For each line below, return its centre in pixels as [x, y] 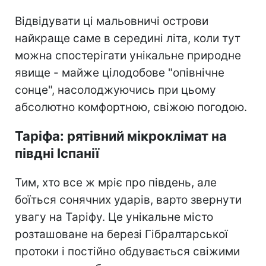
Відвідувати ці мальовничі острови [112, 21]
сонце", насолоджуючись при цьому [115, 90]
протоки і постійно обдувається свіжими [127, 251]
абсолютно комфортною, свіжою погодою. [131, 107]
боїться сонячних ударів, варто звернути [128, 199]
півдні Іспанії [57, 153]
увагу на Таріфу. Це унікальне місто [114, 217]
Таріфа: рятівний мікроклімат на [121, 136]
